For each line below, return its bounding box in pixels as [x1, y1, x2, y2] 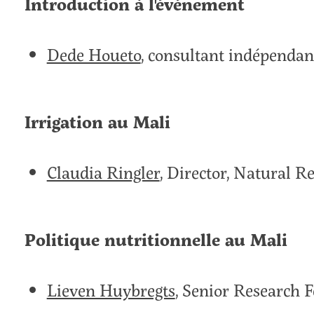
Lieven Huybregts [46, 277, 175, 302]
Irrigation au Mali [24, 109, 170, 134]
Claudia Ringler [46, 159, 160, 184]
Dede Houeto [46, 41, 141, 67]
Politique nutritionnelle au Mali [24, 226, 287, 252]
